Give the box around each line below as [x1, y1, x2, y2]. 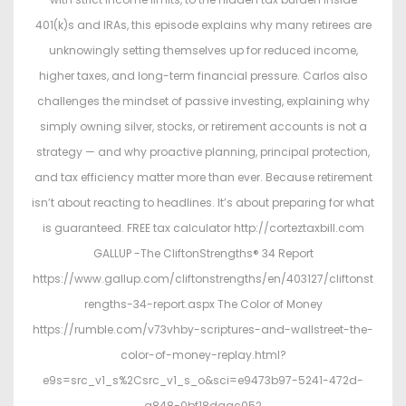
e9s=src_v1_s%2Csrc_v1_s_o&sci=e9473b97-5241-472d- [43, 372, 363, 389]
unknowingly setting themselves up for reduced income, [48, 43, 358, 59]
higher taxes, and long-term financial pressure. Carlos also [39, 68, 367, 84]
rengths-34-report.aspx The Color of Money [83, 296, 323, 313]
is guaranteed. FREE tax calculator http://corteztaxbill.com [42, 220, 364, 237]
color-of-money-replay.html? [120, 347, 286, 363]
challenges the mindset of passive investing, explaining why [36, 93, 370, 110]
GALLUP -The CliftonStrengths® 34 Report [92, 246, 314, 262]
